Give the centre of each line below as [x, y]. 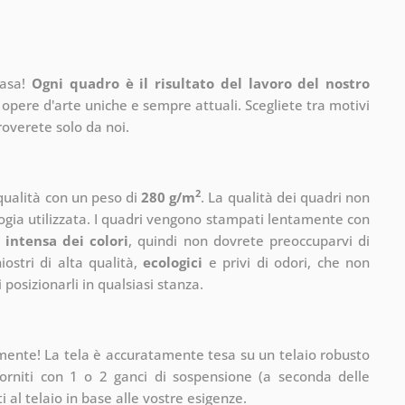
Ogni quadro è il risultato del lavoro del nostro [201, 83]
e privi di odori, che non [286, 262]
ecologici [173, 262]
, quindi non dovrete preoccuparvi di [250, 240]
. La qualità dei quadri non [286, 197]
